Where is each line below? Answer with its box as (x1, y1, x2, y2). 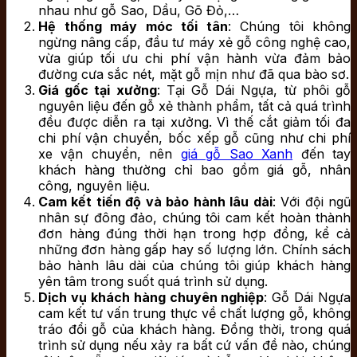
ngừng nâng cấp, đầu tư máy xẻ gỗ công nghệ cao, (38, 34, 351, 51)
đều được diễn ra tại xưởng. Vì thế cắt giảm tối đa (38, 114, 351, 131)
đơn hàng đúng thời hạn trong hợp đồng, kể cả (38, 226, 351, 242)
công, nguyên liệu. (38, 178, 150, 194)
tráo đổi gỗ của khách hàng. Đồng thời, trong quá (38, 321, 351, 338)
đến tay (292, 146, 351, 163)
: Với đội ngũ (272, 194, 351, 210)
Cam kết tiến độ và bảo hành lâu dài (38, 194, 273, 210)
